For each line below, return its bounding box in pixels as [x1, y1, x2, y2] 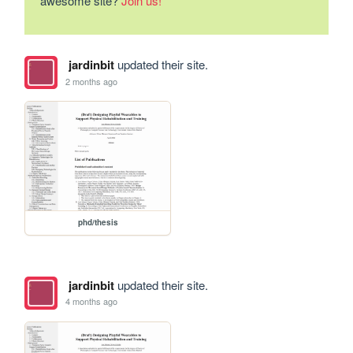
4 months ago [65, 295, 118, 308]
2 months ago [65, 74, 118, 87]
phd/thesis [77, 216, 118, 228]
